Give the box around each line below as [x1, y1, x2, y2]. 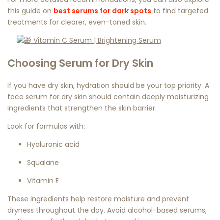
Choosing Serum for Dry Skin [7, 55, 153, 70]
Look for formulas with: [7, 121, 85, 132]
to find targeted [151, 5, 208, 16]
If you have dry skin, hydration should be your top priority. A [7, 81, 209, 91]
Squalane [27, 158, 59, 168]
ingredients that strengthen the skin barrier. [7, 103, 157, 113]
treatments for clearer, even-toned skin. [7, 17, 146, 27]
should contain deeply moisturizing [87, 92, 209, 102]
